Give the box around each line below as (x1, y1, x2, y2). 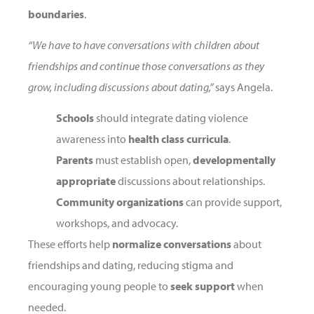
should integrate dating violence (94, 111, 248, 125)
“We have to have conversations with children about (28, 37, 259, 52)
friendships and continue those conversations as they (28, 58, 264, 73)
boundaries (28, 6, 84, 21)
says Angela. (213, 79, 273, 94)
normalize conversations (112, 237, 231, 252)
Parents (56, 153, 93, 168)
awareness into (56, 132, 128, 146)
